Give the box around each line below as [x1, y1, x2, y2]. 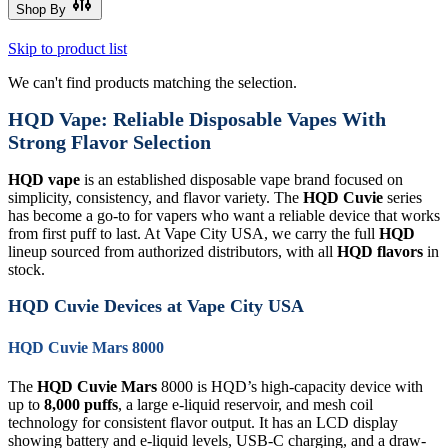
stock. [8, 260, 45, 278]
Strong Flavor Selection [8, 131, 211, 154]
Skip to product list [8, 39, 127, 57]
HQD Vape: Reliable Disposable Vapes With [8, 108, 386, 131]
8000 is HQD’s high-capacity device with [157, 378, 423, 395]
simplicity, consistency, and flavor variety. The [8, 188, 303, 206]
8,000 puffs [44, 396, 118, 413]
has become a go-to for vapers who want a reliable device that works [8, 206, 440, 224]
